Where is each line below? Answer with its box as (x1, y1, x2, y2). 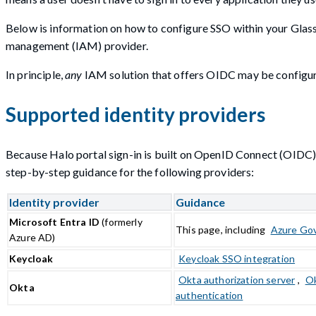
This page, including (176, 224, 268, 236)
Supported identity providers (6, 102, 265, 126)
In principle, (6, 67, 66, 81)
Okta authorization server (178, 274, 296, 286)
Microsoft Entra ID (9, 216, 100, 229)
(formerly (99, 216, 142, 229)
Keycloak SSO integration (178, 253, 296, 265)
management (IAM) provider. (6, 38, 148, 52)
